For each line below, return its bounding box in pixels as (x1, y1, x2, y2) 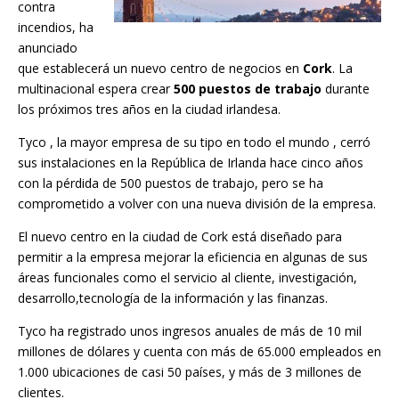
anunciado (18, 39, 77, 57)
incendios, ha (18, 19, 94, 37)
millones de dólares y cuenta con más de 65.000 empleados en (18, 343, 381, 361)
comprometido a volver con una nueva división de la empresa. (18, 195, 376, 213)
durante (322, 80, 370, 98)
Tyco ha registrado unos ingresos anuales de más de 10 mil (18, 322, 362, 340)
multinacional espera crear (18, 80, 174, 98)
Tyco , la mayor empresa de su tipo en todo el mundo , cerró (18, 134, 370, 151)
